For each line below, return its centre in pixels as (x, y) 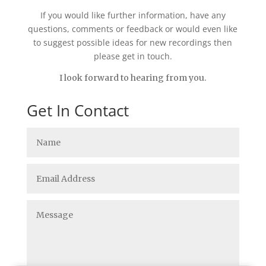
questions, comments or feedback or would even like (133, 29)
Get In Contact (77, 110)
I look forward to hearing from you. (133, 78)
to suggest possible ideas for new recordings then (133, 42)
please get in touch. (133, 56)
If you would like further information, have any (133, 15)
